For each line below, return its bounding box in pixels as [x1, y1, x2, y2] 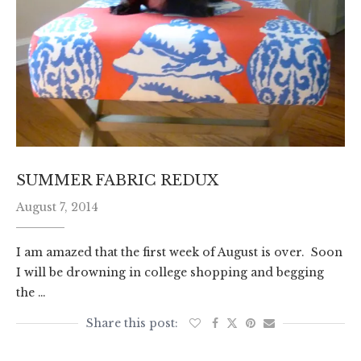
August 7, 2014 [16, 200, 98, 215]
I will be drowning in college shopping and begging [16, 265, 324, 280]
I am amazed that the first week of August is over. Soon [16, 245, 342, 260]
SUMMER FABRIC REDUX [16, 172, 218, 190]
